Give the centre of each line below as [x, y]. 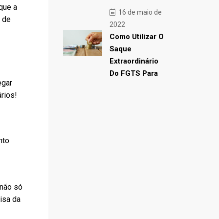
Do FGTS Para [133, 73]
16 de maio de [139, 12]
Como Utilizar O [136, 37]
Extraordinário [134, 61]
